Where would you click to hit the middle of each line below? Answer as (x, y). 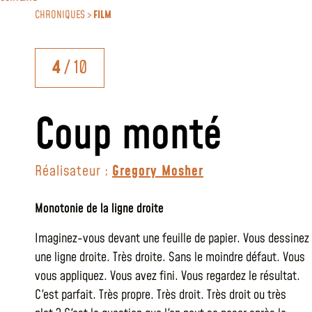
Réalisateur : (73, 171)
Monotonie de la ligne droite (99, 209)
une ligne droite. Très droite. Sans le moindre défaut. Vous (170, 257)
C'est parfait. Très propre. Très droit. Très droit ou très (161, 295)
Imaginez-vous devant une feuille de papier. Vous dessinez (172, 239)
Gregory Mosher (158, 171)
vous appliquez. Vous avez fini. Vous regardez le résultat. (167, 276)
